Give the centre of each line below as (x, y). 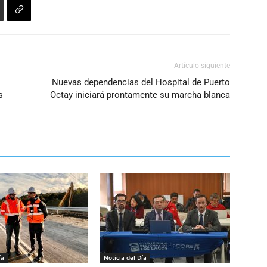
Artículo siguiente (202, 66)
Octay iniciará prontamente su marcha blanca (140, 95)
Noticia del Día (125, 258)
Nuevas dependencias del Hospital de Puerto (141, 83)
